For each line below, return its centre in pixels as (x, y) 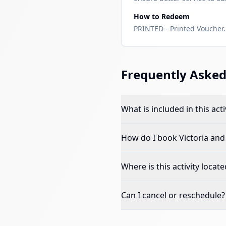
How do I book (150, 137)
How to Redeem (162, 16)
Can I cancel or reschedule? (173, 195)
